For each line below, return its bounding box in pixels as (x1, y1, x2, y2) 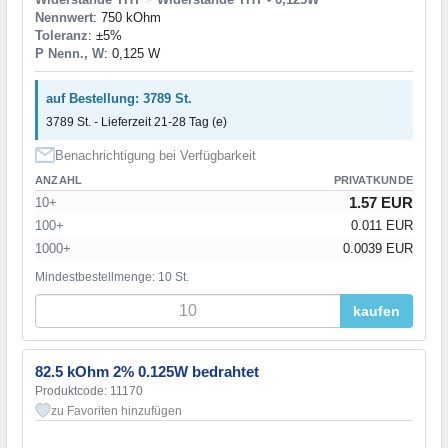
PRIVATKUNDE (333, 174, 413, 187)
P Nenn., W (35, 46, 104, 62)
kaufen (353, 303, 400, 320)
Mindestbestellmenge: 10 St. (35, 270, 189, 285)
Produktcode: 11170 (35, 384, 143, 399)
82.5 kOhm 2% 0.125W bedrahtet (35, 363, 259, 381)
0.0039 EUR (343, 241, 413, 257)
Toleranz (35, 28, 88, 44)
